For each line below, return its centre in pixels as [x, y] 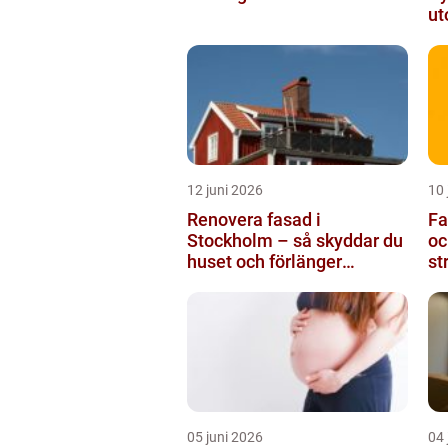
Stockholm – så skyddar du [295, 240]
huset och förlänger [264, 261]
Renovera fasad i [254, 219]
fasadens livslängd [262, 282]
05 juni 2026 [225, 437]
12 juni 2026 [225, 190]
